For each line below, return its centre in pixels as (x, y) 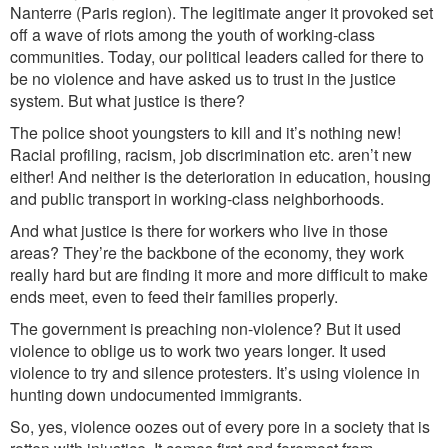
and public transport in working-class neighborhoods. (197, 198)
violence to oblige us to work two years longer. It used (198, 350)
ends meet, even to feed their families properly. (174, 296)
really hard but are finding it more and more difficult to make (219, 274)
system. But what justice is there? (127, 100)
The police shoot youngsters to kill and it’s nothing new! (205, 132)
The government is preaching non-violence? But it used (205, 328)
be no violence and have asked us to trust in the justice (203, 78)
